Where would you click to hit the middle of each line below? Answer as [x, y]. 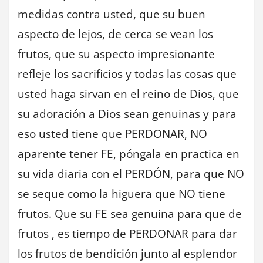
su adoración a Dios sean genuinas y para [127, 114]
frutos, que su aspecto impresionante [116, 54]
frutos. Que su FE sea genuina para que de [130, 213]
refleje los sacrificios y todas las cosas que [127, 74]
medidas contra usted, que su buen [112, 14]
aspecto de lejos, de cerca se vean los [115, 34]
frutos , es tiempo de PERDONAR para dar [127, 233]
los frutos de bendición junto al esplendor [127, 253]
